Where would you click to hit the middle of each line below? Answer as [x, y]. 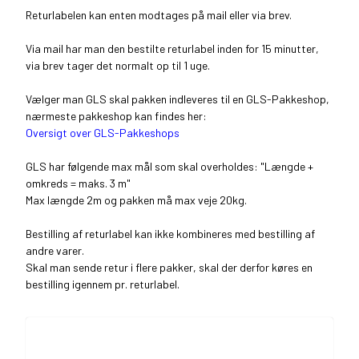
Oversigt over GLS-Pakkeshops [103, 133]
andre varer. [55, 250]
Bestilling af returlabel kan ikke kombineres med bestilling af [170, 234]
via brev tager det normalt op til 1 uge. [118, 65]
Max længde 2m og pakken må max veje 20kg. [136, 200]
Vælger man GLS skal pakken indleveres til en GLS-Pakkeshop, [177, 99]
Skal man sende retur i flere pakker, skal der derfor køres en [169, 267]
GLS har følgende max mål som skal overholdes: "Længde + [169, 166]
